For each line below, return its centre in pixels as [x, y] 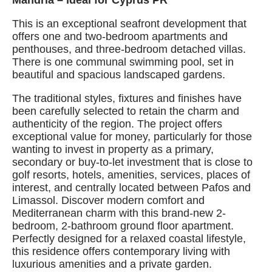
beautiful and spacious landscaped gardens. [119, 75]
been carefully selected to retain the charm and [126, 111]
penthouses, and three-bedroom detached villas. [129, 49]
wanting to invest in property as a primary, [113, 149]
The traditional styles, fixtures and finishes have [127, 98]
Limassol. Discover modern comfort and [108, 200]
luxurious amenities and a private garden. [112, 264]
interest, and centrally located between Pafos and [131, 188]
